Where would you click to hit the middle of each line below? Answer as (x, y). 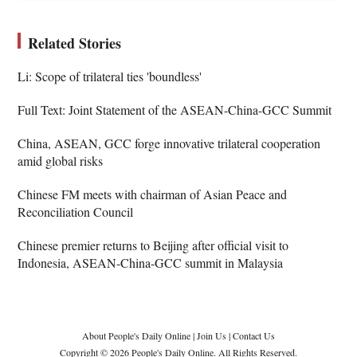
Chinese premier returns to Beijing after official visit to (153, 245)
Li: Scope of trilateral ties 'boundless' (110, 76)
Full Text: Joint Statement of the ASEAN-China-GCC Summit (175, 109)
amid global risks (61, 160)
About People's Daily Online (136, 335)
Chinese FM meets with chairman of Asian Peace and (153, 194)
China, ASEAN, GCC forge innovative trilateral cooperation (169, 143)
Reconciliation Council (76, 211)
